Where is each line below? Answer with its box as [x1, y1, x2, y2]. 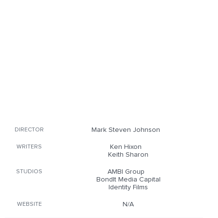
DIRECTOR [15, 127, 44, 133]
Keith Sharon [108, 151, 148, 158]
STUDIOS [16, 169, 42, 175]
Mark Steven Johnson [91, 127, 160, 133]
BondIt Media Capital [96, 176, 161, 183]
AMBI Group [107, 168, 145, 175]
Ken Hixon [110, 144, 142, 150]
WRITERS [17, 144, 42, 150]
